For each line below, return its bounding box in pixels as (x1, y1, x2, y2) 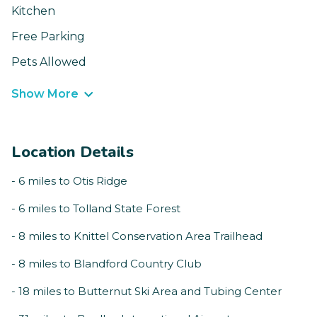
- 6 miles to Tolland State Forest (11, 202, 180, 216)
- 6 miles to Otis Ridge (11, 174, 127, 188)
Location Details (11, 142, 134, 163)
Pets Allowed (11, 55, 86, 69)
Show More (11, 87, 79, 101)
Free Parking (11, 30, 85, 44)
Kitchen (11, 4, 55, 18)
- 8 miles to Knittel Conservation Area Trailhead (11, 229, 263, 243)
